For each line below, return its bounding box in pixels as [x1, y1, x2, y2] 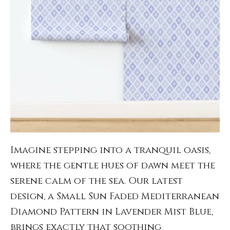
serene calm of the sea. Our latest [10, 175, 183, 187]
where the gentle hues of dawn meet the [10, 159, 215, 172]
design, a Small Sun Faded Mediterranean [10, 190, 219, 203]
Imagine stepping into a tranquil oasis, [10, 144, 210, 157]
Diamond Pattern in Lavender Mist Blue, [10, 205, 213, 218]
